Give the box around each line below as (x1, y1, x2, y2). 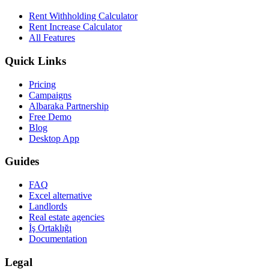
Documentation (29, 233, 87, 244)
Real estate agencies (29, 211, 104, 222)
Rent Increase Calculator (29, 22, 122, 32)
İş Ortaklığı (29, 222, 71, 233)
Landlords (29, 201, 67, 211)
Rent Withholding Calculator (29, 11, 138, 22)
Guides (5, 155, 39, 168)
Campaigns (29, 89, 71, 100)
